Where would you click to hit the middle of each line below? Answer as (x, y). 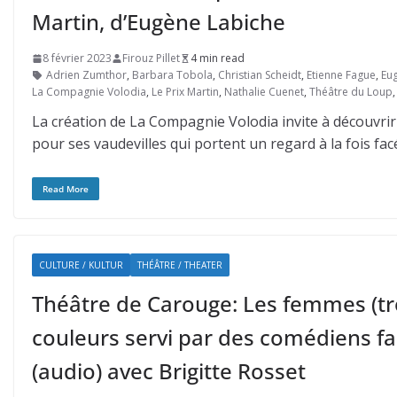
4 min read (218, 58)
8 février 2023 (77, 58)
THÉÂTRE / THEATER (180, 265)
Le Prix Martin (185, 92)
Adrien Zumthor (86, 75)
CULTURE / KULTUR (81, 265)
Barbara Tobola (172, 75)
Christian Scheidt (260, 75)
